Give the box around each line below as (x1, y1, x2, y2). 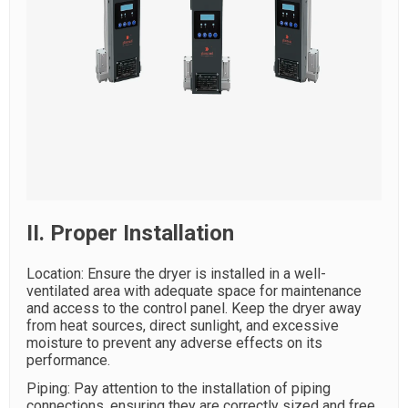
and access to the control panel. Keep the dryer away (26, 300, 362, 317)
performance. (26, 352, 110, 369)
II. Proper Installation (26, 220, 234, 246)
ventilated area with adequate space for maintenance (26, 282, 362, 300)
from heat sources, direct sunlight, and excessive (26, 317, 339, 334)
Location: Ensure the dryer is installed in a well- (26, 265, 326, 282)
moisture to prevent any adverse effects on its (26, 334, 322, 352)
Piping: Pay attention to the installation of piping (26, 380, 331, 397)
